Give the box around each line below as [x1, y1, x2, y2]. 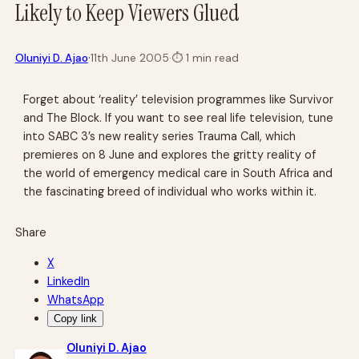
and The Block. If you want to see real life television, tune [23, 110, 334, 125]
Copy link [53, 312, 97, 325]
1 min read [182, 50, 239, 65]
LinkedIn [46, 273, 90, 288]
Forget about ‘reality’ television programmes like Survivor [23, 91, 334, 107]
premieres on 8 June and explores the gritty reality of [23, 147, 317, 162]
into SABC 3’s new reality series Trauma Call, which [23, 128, 296, 143]
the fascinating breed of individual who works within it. [23, 184, 317, 199]
